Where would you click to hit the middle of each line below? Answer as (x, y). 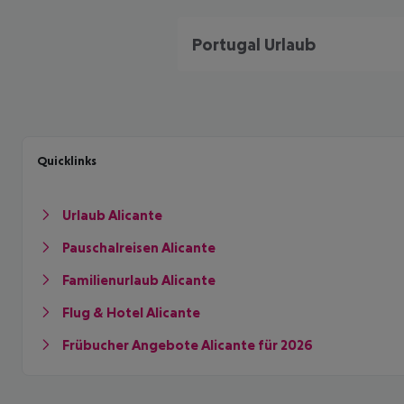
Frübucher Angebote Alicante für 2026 (188, 344)
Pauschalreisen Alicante (139, 247)
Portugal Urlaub (254, 44)
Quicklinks (67, 161)
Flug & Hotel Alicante (131, 312)
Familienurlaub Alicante (139, 280)
